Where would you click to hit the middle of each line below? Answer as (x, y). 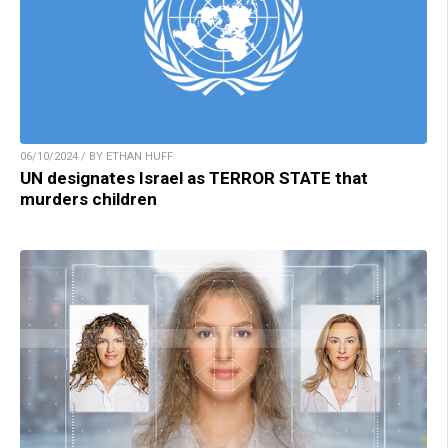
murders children (88, 198)
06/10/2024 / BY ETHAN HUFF (96, 156)
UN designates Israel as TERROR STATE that (194, 177)
